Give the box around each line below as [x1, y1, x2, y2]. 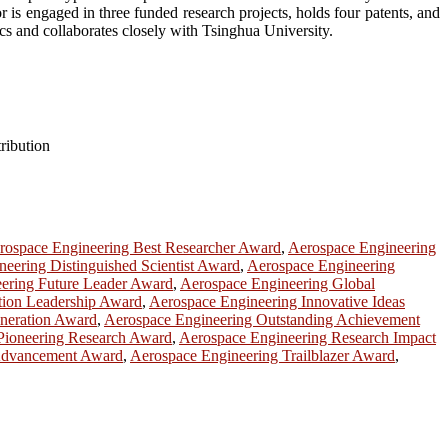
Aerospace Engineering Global [180, 275, 375, 293]
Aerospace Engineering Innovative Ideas [149, 293, 405, 311]
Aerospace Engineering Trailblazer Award [130, 347, 395, 365]
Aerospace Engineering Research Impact [179, 329, 436, 347]
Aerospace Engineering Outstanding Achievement [104, 311, 420, 329]
